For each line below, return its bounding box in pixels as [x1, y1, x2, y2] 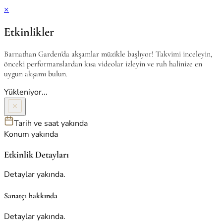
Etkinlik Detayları [4, 149, 69, 160]
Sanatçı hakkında [4, 190, 57, 201]
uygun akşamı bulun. [4, 68, 67, 79]
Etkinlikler [4, 24, 54, 39]
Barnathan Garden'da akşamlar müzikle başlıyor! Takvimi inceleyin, [4, 49, 213, 59]
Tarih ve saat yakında [14, 117, 88, 129]
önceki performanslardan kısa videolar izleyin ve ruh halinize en [4, 58, 202, 69]
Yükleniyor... [4, 86, 48, 98]
